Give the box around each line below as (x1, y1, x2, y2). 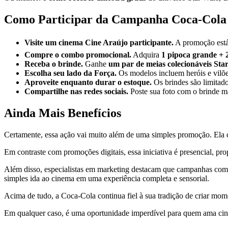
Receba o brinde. (24, 60, 83, 69)
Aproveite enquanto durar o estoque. (24, 78, 152, 87)
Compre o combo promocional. (24, 50, 131, 60)
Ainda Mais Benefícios (4, 106, 121, 120)
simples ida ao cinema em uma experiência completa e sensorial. (4, 174, 209, 183)
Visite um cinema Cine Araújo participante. (24, 38, 174, 47)
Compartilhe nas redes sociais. (24, 87, 128, 96)
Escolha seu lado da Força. (24, 69, 117, 78)
